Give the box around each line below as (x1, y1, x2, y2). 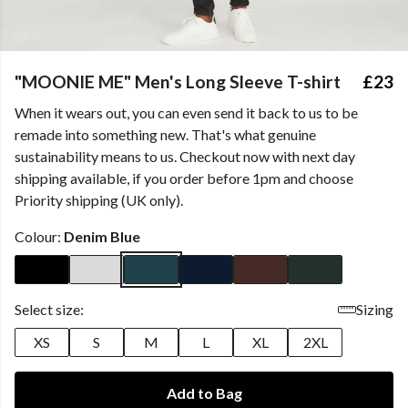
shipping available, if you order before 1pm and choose (15, 169, 353, 187)
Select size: (15, 301, 84, 318)
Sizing (356, 301, 393, 318)
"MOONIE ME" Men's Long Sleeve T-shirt (15, 71, 341, 92)
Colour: (15, 228, 64, 245)
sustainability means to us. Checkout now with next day (15, 148, 355, 165)
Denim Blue (64, 228, 140, 245)
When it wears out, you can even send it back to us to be (15, 104, 358, 121)
